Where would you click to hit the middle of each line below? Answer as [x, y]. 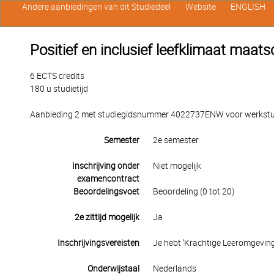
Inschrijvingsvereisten [98, 243]
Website [200, 7]
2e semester [176, 140]
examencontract [108, 179]
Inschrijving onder [106, 166]
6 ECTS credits [57, 76]
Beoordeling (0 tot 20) [194, 191]
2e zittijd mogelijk [107, 217]
